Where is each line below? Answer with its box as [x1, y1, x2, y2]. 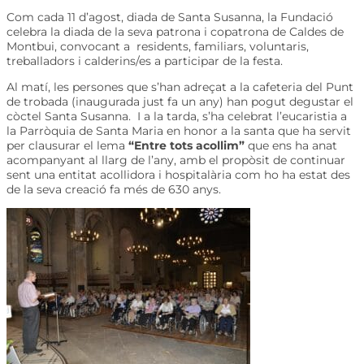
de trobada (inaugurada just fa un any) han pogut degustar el [6, 93, 353, 109]
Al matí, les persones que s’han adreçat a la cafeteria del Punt [6, 79, 353, 94]
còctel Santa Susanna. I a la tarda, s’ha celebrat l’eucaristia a [6, 108, 347, 123]
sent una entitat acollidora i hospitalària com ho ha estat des [6, 167, 350, 182]
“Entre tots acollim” [128, 137, 248, 153]
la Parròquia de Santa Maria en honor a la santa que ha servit [6, 123, 351, 138]
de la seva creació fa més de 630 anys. [6, 181, 221, 197]
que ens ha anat [248, 137, 337, 153]
